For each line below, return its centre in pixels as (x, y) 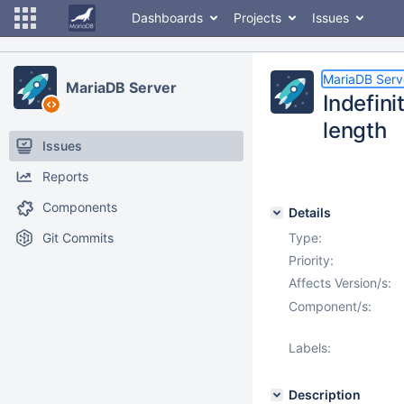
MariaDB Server (121, 87)
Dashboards (167, 18)
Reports (65, 176)
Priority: (311, 260)
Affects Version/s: (340, 283)
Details (310, 212)
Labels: (310, 348)
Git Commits (78, 238)
